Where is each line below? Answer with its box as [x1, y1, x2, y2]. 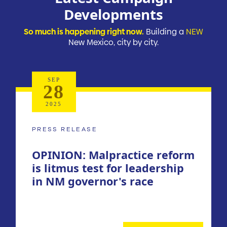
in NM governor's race [31, 174, 154, 189]
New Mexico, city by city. [68, 36, 159, 48]
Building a [144, 26, 186, 37]
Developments [64, 4, 163, 24]
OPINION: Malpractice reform [31, 147, 195, 163]
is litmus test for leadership [31, 161, 184, 176]
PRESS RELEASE [31, 125, 98, 133]
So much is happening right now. [24, 26, 144, 37]
